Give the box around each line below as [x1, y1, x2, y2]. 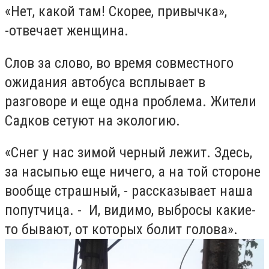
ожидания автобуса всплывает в [5, 73, 205, 91]
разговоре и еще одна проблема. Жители [5, 92, 256, 110]
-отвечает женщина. [5, 22, 128, 40]
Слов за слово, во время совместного [5, 54, 234, 71]
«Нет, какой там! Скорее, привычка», [5, 3, 227, 20]
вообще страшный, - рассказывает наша [5, 183, 253, 200]
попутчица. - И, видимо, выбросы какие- [5, 202, 256, 219]
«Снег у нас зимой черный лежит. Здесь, [5, 144, 252, 162]
